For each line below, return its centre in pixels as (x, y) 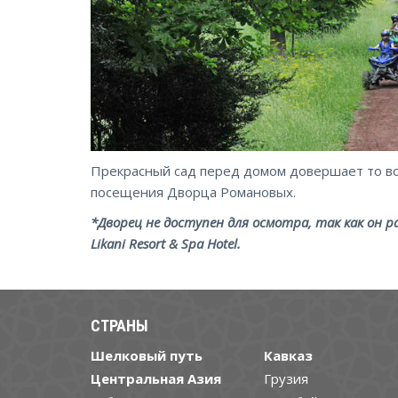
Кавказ (288, 355)
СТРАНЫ (119, 325)
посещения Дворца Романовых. (193, 191)
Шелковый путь (147, 355)
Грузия (286, 378)
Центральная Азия (156, 378)
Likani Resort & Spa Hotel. (166, 243)
